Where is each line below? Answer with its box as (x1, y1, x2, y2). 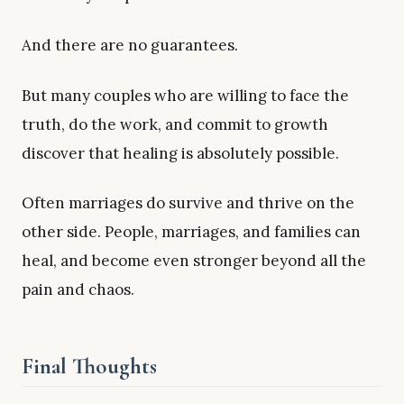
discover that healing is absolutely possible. (22, 142, 339, 163)
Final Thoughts (22, 352, 157, 380)
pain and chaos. (22, 280, 134, 300)
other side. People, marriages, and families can (22, 222, 361, 243)
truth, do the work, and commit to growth (22, 114, 328, 134)
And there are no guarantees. (22, 34, 238, 55)
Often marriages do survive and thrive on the (22, 193, 354, 214)
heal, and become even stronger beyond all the (22, 251, 366, 271)
